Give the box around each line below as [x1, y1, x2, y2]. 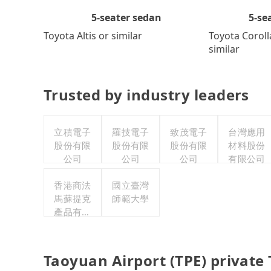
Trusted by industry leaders [44, 84, 249, 105]
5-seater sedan [91, 10, 162, 24]
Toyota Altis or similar [44, 28, 142, 42]
